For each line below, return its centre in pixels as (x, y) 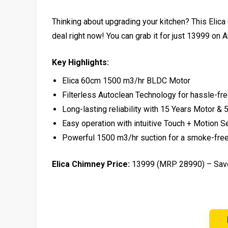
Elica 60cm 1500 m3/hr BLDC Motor (126, 80)
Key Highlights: (80, 62)
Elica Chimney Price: (91, 164)
